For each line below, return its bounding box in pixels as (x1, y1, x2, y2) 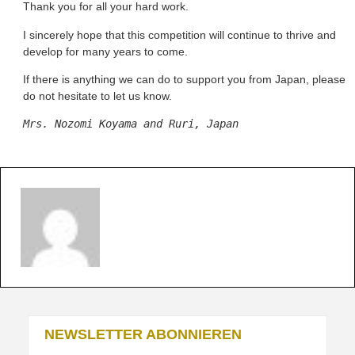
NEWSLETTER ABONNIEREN (44, 326, 242, 343)
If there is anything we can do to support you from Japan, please (23, 73, 345, 86)
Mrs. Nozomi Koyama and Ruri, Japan (23, 117, 239, 131)
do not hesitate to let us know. (23, 90, 172, 103)
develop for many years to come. (23, 44, 188, 58)
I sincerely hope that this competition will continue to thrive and (23, 28, 336, 41)
